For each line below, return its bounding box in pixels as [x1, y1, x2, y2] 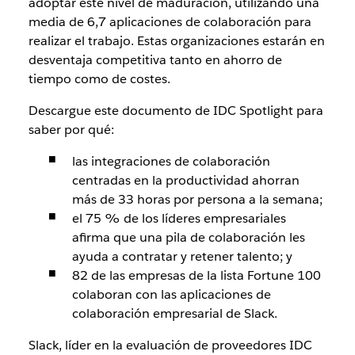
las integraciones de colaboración [71, 153, 270, 170]
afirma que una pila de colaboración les [71, 229, 305, 246]
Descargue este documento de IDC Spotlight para [28, 102, 323, 119]
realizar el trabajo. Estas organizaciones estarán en [28, 32, 325, 49]
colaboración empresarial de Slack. [71, 305, 277, 322]
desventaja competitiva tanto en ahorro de [28, 52, 282, 68]
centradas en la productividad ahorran [71, 172, 300, 189]
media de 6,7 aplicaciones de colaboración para [28, 13, 311, 30]
